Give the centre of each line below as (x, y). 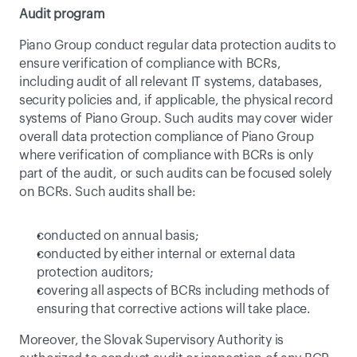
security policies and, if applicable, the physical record (176, 100)
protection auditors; (95, 273)
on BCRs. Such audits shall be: (108, 192)
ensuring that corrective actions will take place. (174, 309)
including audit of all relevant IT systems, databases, (171, 82)
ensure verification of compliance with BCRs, (150, 64)
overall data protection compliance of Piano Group (167, 137)
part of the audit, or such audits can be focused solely (176, 174)
